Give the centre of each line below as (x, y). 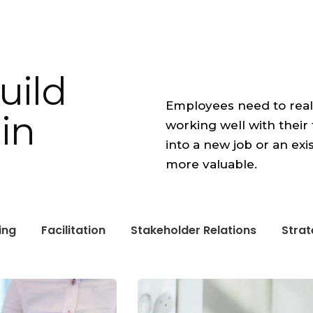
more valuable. (211, 164)
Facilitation (73, 230)
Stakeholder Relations (194, 230)
